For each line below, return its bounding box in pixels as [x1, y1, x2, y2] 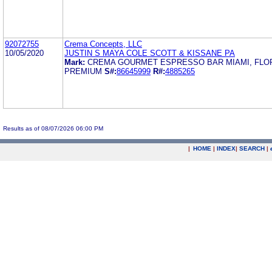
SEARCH [239, 145, 265, 152]
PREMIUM [64, 66, 102, 76]
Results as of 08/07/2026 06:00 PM [3, 124, 103, 132]
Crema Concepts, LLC [64, 39, 142, 49]
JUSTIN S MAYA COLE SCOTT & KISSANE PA [64, 48, 235, 58]
